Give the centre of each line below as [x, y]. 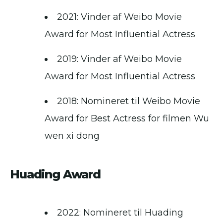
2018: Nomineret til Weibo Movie [129, 101]
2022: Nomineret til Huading [120, 213]
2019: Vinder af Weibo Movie [119, 59]
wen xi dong [72, 136]
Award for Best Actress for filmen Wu [127, 119]
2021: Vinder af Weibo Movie [119, 17]
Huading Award [55, 174]
